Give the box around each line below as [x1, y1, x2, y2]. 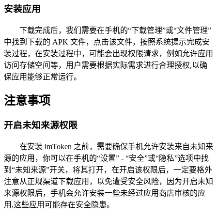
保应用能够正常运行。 [4, 72, 81, 81]
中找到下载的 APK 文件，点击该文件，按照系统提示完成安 [4, 37, 210, 46]
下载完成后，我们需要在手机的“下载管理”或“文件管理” [19, 26, 211, 34]
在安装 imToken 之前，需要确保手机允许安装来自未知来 [19, 142, 213, 151]
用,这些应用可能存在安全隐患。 [4, 201, 114, 209]
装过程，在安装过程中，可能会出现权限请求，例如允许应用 [4, 49, 213, 58]
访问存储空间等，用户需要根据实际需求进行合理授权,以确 [4, 61, 207, 69]
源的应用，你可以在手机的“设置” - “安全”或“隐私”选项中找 [4, 154, 209, 163]
